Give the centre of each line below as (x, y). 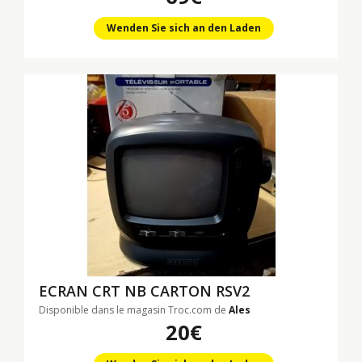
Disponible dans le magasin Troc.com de (134, 310)
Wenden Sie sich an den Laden (184, 28)
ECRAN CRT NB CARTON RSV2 (144, 291)
